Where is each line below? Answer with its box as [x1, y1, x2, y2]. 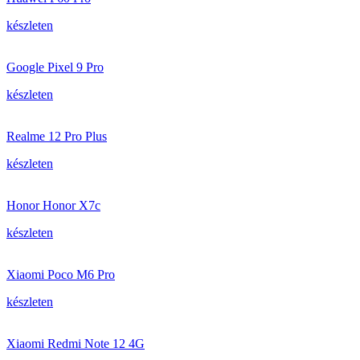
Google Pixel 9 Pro [6, 60, 104, 74]
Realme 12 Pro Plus [6, 129, 107, 143]
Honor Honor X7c [6, 198, 100, 212]
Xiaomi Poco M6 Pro [6, 268, 115, 281]
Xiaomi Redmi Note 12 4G [6, 337, 145, 350]
